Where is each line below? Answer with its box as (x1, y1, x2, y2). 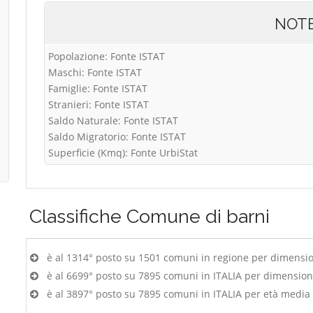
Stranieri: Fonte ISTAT (48, 98, 149, 111)
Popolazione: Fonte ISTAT (48, 50, 165, 63)
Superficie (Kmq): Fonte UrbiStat (48, 146, 198, 159)
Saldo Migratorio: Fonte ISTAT (48, 130, 186, 143)
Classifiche (29, 205, 126, 227)
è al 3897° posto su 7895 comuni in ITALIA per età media (47, 287, 310, 300)
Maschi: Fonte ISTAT (48, 66, 142, 79)
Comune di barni (126, 205, 270, 227)
